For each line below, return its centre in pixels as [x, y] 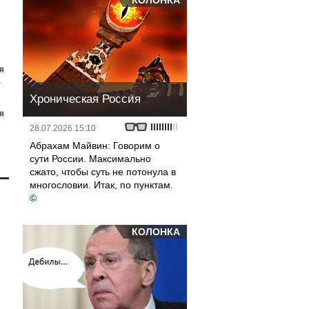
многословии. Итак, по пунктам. [101, 185]
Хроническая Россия [85, 99]
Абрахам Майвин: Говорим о [95, 146]
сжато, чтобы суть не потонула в [103, 172]
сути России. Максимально [90, 159]
